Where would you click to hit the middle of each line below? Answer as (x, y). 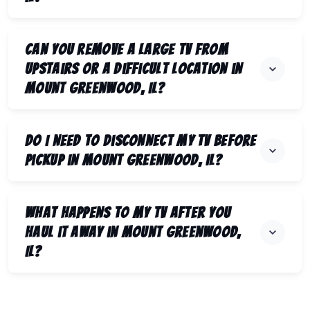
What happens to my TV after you (128, 213)
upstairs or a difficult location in (134, 69)
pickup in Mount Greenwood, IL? (124, 161)
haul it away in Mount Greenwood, (133, 232)
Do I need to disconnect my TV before (141, 141)
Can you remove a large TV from (127, 50)
